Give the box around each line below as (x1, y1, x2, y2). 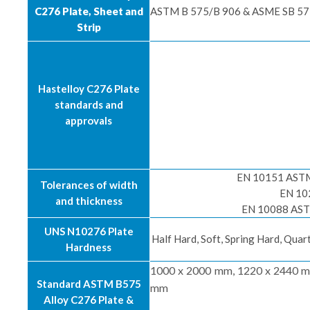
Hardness (66, 241, 111, 253)
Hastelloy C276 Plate (37, 82, 140, 95)
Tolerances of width (39, 179, 138, 191)
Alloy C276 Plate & (44, 293, 134, 306)
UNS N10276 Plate (44, 225, 134, 237)
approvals (65, 114, 112, 127)
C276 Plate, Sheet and (34, 5, 143, 17)
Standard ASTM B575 (36, 277, 141, 290)
